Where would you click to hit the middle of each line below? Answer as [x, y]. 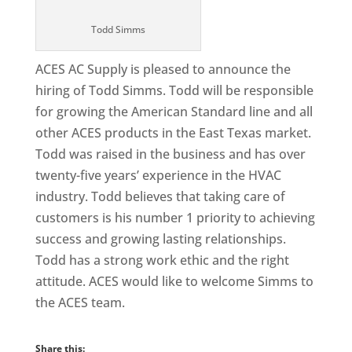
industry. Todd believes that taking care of [160, 196]
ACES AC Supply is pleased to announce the [163, 69]
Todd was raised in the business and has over [170, 154]
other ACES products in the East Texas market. [173, 133]
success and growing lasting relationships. [160, 239]
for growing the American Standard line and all [174, 112]
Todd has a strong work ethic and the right [162, 260]
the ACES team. [80, 302]
